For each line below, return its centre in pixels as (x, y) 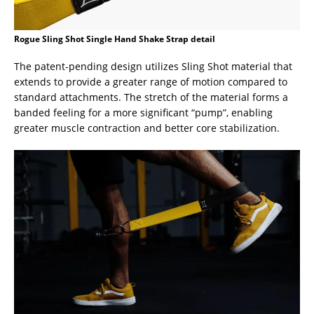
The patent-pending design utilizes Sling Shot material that (153, 66)
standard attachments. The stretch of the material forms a (151, 97)
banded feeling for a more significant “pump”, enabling (143, 112)
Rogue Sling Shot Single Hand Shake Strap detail (115, 39)
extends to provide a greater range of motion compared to (151, 81)
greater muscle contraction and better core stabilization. (147, 128)
